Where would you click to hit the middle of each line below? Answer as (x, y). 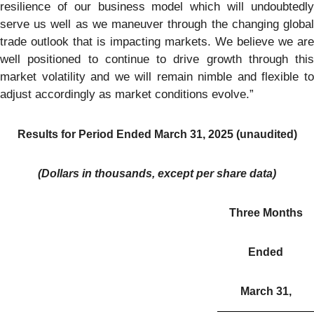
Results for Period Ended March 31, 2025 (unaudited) (157, 135)
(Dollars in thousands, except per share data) (157, 174)
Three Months (266, 213)
